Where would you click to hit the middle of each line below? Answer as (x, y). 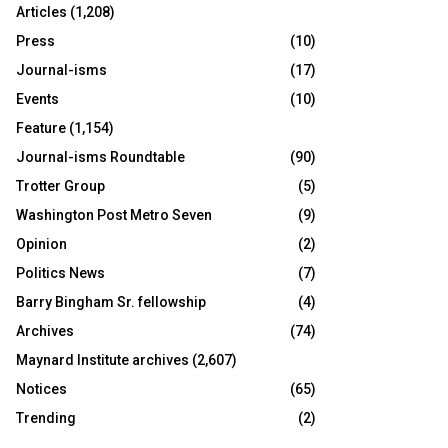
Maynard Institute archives (102, 360)
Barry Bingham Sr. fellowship (111, 302)
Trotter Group (60, 186)
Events (37, 99)
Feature (41, 128)
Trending (46, 418)
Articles (41, 12)
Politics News (60, 273)
